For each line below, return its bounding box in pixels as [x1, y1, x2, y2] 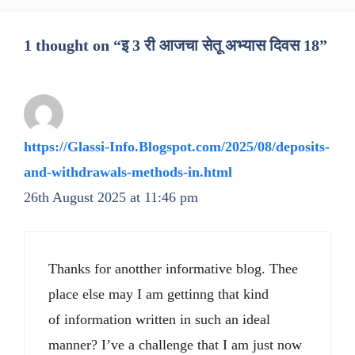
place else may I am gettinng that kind [48, 286, 269, 303]
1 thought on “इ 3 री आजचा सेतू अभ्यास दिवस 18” [24, 36, 327, 55]
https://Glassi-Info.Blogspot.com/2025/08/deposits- [24, 139, 330, 155]
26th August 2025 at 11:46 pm [24, 189, 198, 206]
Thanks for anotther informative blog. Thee [48, 261, 298, 277]
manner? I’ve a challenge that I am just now [48, 337, 302, 353]
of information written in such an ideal [48, 311, 270, 328]
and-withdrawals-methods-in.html [24, 164, 232, 181]
